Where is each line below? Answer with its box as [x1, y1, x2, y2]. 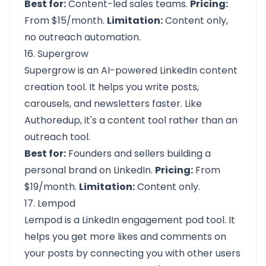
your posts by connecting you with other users [24, 246, 240, 260]
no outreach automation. [24, 30, 141, 44]
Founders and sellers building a [66, 147, 211, 160]
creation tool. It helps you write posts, [24, 80, 199, 94]
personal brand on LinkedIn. [24, 163, 155, 177]
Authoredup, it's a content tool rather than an [24, 113, 237, 127]
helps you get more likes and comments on [24, 230, 226, 243]
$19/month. [24, 180, 79, 194]
